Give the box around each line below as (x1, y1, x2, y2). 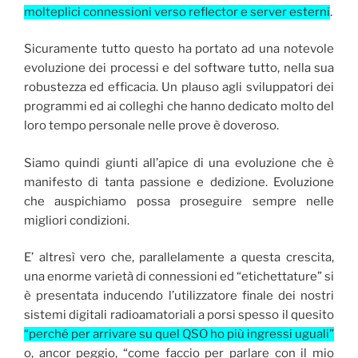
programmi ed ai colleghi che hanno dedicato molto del (24, 99, 334, 114)
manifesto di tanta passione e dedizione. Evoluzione (24, 174, 334, 189)
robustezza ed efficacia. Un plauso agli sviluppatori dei (24, 80, 334, 95)
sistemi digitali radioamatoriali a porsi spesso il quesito (24, 308, 334, 323)
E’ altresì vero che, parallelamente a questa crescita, (24, 250, 334, 265)
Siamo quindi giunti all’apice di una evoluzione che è (24, 155, 334, 170)
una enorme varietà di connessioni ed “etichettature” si (24, 269, 334, 284)
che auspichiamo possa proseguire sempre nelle (24, 193, 334, 209)
